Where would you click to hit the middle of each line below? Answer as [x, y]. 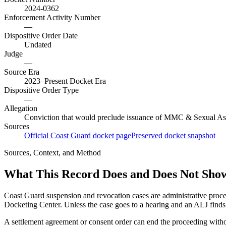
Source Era [22, 72]
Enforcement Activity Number [52, 18]
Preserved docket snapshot [173, 136]
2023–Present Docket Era [65, 81]
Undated [38, 45]
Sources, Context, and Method [52, 153]
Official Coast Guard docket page [78, 136]
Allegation [21, 108]
